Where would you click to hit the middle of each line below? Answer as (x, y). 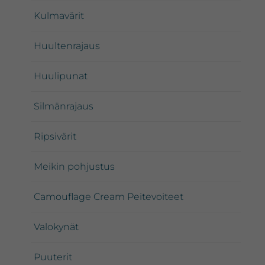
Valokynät (56, 227)
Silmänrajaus (64, 106)
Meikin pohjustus (75, 167)
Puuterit (53, 257)
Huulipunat (61, 76)
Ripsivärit (55, 137)
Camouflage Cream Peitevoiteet (109, 197)
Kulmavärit (59, 16)
